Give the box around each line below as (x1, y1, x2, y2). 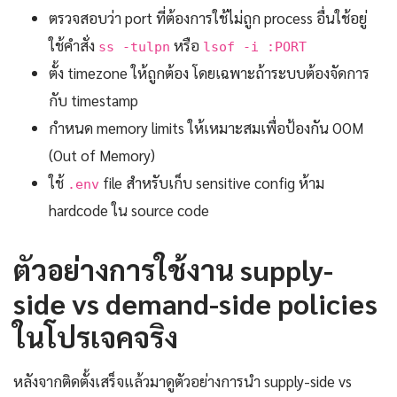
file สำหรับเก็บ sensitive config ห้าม (99, 172, 324, 192)
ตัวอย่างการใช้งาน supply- (13, 250, 333, 287)
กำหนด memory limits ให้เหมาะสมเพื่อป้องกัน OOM (49, 117, 363, 137)
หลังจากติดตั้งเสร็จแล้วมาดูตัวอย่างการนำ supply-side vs (13, 370, 352, 391)
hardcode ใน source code (49, 199, 209, 220)
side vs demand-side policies (13, 284, 378, 321)
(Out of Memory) (49, 144, 155, 165)
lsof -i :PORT (203, 38, 307, 54)
